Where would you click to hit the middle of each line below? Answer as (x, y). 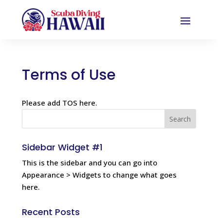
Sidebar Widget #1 (62, 147)
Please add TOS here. (59, 103)
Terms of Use (69, 75)
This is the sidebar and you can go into (89, 163)
